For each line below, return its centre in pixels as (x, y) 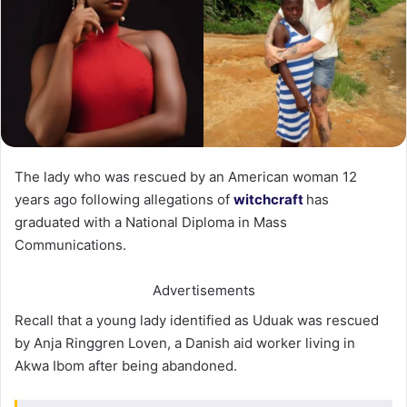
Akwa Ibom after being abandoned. (126, 365)
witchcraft (268, 199)
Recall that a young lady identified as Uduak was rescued (197, 320)
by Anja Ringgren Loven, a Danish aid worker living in (185, 342)
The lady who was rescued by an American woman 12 (186, 176)
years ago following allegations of (124, 199)
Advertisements (203, 290)
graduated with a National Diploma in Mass (151, 222)
